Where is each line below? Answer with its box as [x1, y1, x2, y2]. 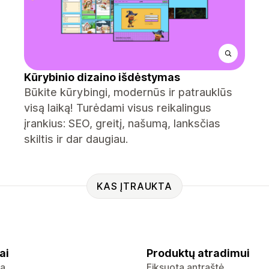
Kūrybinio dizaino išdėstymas [24, 71, 180, 83]
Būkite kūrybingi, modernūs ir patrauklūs [24, 86, 232, 98]
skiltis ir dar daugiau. [24, 133, 128, 145]
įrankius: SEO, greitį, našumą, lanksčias [24, 117, 220, 130]
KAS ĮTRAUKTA [97, 180, 172, 192]
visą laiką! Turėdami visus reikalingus [24, 101, 211, 114]
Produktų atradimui [147, 247, 250, 259]
